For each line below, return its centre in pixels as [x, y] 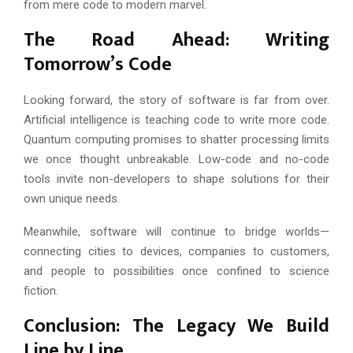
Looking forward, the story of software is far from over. [176, 100]
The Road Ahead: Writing [176, 40]
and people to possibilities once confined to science [176, 271]
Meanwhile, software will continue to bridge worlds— [176, 231]
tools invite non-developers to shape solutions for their [176, 178]
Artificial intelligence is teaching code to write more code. [176, 119]
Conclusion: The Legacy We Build [176, 326]
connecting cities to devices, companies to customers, [176, 251]
